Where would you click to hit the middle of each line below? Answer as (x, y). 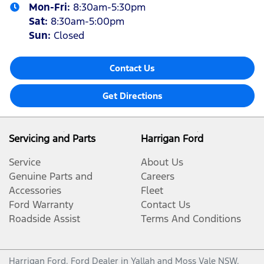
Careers (158, 176)
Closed (69, 36)
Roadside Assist (44, 219)
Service (25, 162)
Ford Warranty (41, 205)
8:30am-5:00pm (88, 22)
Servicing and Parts (52, 139)
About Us (162, 162)
